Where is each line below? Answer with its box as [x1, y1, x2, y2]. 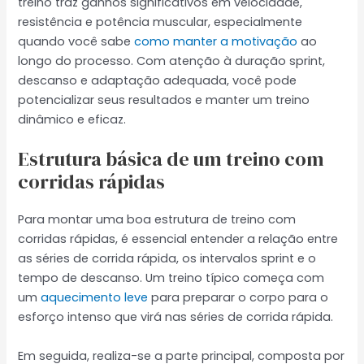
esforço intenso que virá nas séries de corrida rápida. [18, 309, 334, 326]
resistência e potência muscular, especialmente [18, 14, 303, 31]
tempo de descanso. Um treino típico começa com [18, 270, 325, 287]
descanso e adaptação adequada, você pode [18, 72, 297, 89]
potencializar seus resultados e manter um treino [18, 92, 310, 109]
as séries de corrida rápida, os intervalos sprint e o [18, 250, 317, 267]
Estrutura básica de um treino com [18, 145, 325, 173]
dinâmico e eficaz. [18, 111, 127, 128]
